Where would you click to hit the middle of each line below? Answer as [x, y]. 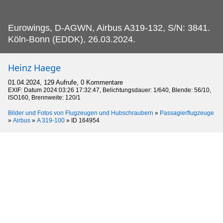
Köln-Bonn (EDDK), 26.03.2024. [72, 39]
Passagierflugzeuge [187, 113]
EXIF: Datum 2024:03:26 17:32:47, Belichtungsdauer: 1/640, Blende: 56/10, [110, 90]
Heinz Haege [34, 67]
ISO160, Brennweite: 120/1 [44, 97]
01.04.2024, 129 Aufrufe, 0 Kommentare [65, 82]
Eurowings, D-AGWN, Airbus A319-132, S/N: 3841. [109, 28]
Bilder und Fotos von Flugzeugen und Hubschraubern [81, 113]
